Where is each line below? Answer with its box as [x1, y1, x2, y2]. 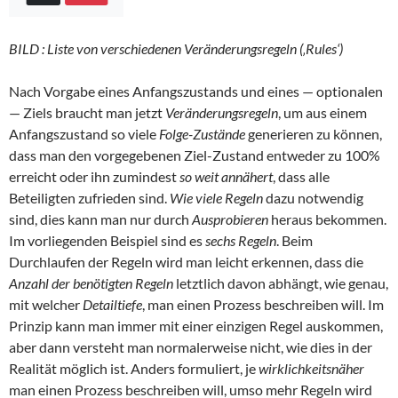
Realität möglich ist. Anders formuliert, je [9, 360, 259, 378]
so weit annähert [179, 168, 273, 186]
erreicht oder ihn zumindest [9, 168, 179, 186]
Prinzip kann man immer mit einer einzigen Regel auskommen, [9, 317, 383, 335]
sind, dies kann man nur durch [9, 211, 192, 228]
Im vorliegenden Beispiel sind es [9, 232, 205, 250]
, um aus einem [278, 104, 367, 122]
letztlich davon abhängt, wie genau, [176, 275, 388, 292]
